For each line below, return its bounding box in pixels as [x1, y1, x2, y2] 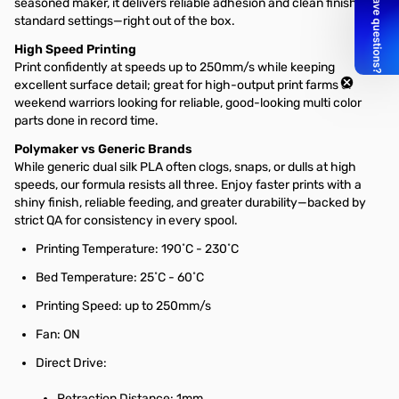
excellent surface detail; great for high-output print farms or [14, 77, 353, 93]
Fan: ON [36, 327, 80, 342]
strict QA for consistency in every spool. [14, 213, 238, 228]
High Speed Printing [14, 42, 136, 57]
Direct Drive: [36, 355, 107, 370]
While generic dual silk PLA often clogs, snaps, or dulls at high [14, 159, 356, 175]
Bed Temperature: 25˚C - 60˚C [36, 270, 204, 285]
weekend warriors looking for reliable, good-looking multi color [14, 95, 362, 110]
